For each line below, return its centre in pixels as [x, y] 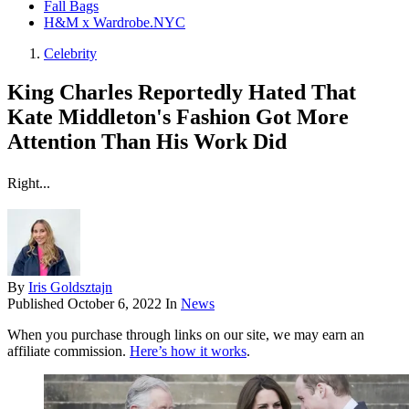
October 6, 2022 [115, 304]
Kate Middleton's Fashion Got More [178, 117]
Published [37, 304]
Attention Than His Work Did [147, 142]
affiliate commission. [68, 351]
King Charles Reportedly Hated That [182, 93]
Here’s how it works [188, 351]
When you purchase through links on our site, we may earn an [186, 335]
